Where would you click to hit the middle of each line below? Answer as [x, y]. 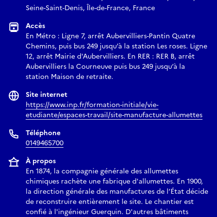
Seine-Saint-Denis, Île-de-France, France [90, 8]
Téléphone [43, 133]
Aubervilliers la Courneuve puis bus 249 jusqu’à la [105, 67]
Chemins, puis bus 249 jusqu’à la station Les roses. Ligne [116, 46]
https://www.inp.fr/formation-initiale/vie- [92, 105]
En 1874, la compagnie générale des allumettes [102, 171]
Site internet [46, 95]
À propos [41, 161]
